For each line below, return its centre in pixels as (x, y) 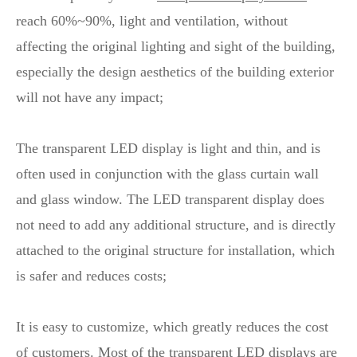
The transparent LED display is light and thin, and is (168, 148)
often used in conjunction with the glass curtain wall (167, 174)
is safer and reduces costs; (91, 276)
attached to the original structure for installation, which (175, 250)
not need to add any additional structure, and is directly (176, 225)
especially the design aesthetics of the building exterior (175, 72)
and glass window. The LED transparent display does (170, 199)
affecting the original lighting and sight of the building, (176, 46)
